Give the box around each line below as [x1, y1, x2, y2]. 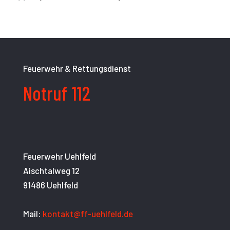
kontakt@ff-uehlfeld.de [43, 208, 133, 219]
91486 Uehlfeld [23, 180, 78, 190]
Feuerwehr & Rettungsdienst [23, 63, 131, 74]
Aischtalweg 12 [23, 165, 80, 176]
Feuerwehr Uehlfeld [23, 151, 96, 162]
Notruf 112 [23, 81, 90, 105]
